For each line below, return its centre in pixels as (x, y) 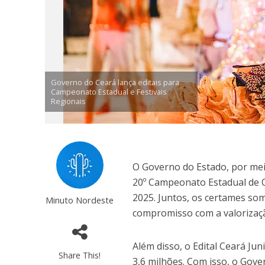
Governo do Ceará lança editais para (115, 82)
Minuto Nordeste (80, 200)
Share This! (80, 255)
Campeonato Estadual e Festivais (109, 92)
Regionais (68, 101)
